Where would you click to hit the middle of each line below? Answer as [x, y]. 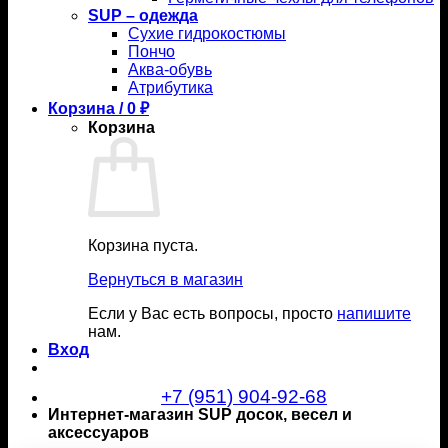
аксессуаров [98, 433]
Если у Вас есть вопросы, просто [212, 314]
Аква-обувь [170, 70]
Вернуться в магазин [165, 280]
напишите [374, 314]
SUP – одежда [143, 16]
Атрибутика [170, 88]
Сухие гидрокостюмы [207, 34]
